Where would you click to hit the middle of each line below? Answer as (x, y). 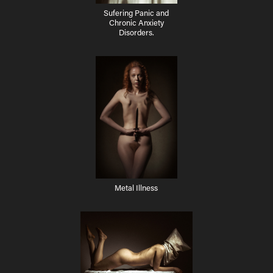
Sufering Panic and (136, 12)
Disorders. (136, 32)
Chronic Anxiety (136, 22)
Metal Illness (136, 187)
